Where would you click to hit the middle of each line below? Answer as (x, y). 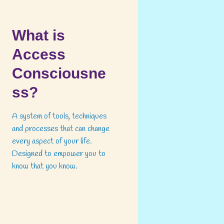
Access (39, 54)
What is (38, 35)
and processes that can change (61, 129)
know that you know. (45, 166)
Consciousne (59, 73)
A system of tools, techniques (59, 116)
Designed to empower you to (59, 154)
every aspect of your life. (52, 141)
